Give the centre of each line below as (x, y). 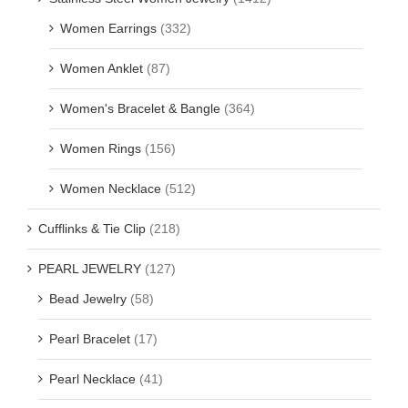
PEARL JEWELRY (90, 268)
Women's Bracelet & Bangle (140, 108)
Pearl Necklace (92, 378)
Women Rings (101, 148)
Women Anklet (102, 68)
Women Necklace (111, 188)
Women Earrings (108, 28)
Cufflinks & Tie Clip (92, 228)
